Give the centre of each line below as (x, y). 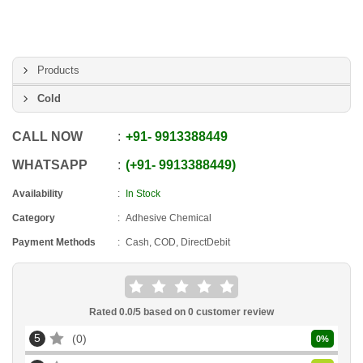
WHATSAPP (50, 165)
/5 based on (160, 312)
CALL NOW (47, 137)
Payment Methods (54, 242)
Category (34, 218)
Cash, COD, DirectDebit (178, 242)
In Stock (143, 194)
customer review (234, 312)
